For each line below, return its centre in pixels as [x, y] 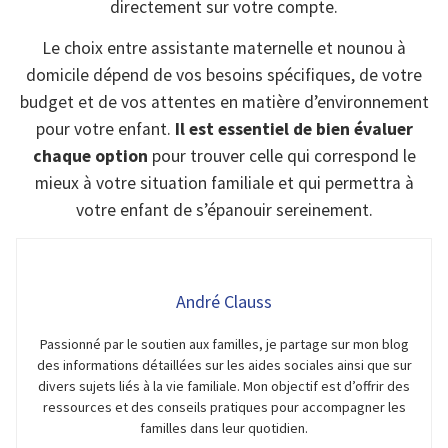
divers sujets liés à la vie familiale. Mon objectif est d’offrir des [224, 386]
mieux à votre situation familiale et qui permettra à [224, 182]
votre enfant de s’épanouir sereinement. [224, 209]
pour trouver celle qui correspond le [281, 155]
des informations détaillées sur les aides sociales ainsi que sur [224, 365]
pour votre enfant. [105, 128]
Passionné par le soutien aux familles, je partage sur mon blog [224, 344]
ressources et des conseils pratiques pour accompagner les [224, 407]
